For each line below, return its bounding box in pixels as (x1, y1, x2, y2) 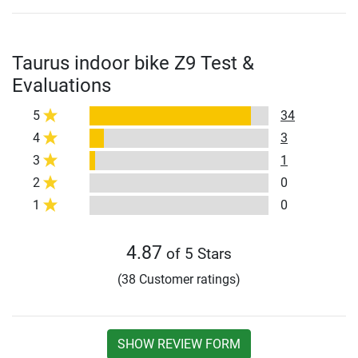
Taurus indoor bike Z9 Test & (12, 52, 254, 75)
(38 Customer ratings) (117, 272, 241, 288)
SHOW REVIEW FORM (117, 336, 241, 352)
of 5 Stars (162, 245, 232, 264)
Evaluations (12, 74, 111, 97)
